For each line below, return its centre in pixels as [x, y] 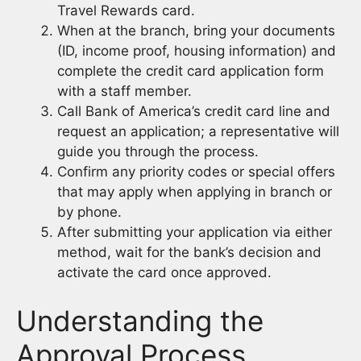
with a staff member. [124, 91]
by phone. [89, 212]
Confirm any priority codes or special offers [196, 172]
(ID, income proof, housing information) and [197, 51]
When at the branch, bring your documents [196, 31]
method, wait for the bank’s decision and [189, 253]
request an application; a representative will [198, 132]
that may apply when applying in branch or [195, 192]
